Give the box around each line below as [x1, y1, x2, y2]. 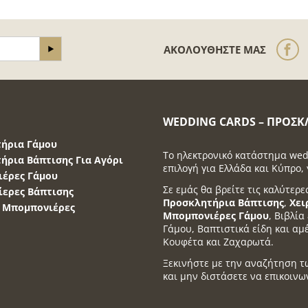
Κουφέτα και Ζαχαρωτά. [162, 235, 274, 248]
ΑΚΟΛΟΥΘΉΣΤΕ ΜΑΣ [164, 43, 267, 56]
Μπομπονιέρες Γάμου [162, 209, 269, 222]
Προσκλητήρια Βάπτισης [162, 196, 284, 209]
